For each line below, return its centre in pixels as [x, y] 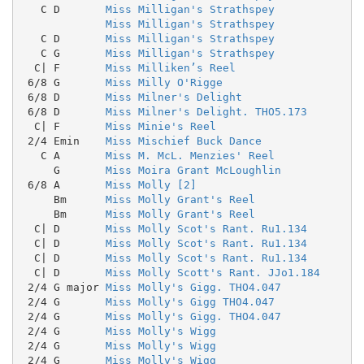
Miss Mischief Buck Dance [183, 141]
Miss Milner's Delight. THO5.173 [206, 111]
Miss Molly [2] [151, 184]
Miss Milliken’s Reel [170, 67]
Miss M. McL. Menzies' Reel [190, 155]
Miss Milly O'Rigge [164, 82]
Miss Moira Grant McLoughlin [193, 170]
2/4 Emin [63, 141]
